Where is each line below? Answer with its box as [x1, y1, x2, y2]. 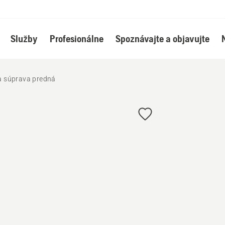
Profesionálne [49, 33, 103, 44]
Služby [10, 33, 38, 44]
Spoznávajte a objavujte [115, 33, 209, 44]
